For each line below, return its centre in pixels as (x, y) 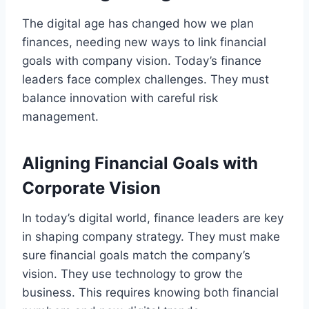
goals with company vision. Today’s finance (142, 60)
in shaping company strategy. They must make (151, 236)
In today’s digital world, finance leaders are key (153, 218)
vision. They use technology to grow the (132, 273)
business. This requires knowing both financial (150, 292)
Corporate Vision (91, 188)
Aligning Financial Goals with (140, 163)
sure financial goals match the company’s (136, 255)
